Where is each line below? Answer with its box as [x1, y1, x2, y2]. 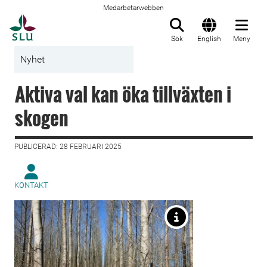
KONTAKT [14, 181, 48, 190]
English [197, 35, 221, 43]
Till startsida [35, 15, 95, 27]
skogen [15, 104, 69, 132]
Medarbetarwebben [103, 4, 164, 12]
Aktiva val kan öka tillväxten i [15, 80, 231, 108]
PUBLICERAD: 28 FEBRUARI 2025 [14, 142, 122, 151]
